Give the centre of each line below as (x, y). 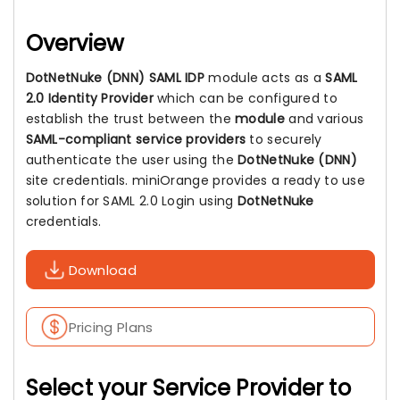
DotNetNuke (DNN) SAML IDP (115, 78)
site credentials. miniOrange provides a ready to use (196, 180)
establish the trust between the (130, 119)
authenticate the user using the (132, 160)
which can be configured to (245, 98)
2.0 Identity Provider (89, 98)
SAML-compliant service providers (136, 139)
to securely (284, 139)
